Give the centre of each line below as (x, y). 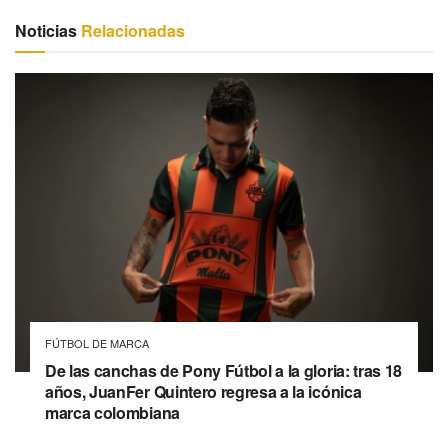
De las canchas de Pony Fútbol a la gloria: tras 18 (223, 371)
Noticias (46, 31)
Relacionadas (131, 31)
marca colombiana (112, 413)
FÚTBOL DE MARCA (97, 343)
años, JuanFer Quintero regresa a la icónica (203, 392)
